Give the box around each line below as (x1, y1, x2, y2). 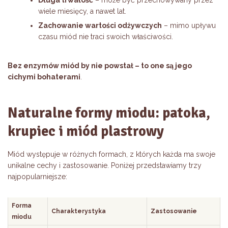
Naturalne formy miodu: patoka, (8, 104, 210, 122)
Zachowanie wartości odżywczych (38, 21, 162, 30)
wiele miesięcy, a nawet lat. (38, 7, 126, 16)
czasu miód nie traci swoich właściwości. (38, 33, 173, 41)
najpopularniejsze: (8, 173, 67, 181)
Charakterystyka (51, 208, 106, 215)
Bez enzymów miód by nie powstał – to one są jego (8, 62, 192, 70)
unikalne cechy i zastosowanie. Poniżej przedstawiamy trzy (8, 161, 202, 170)
